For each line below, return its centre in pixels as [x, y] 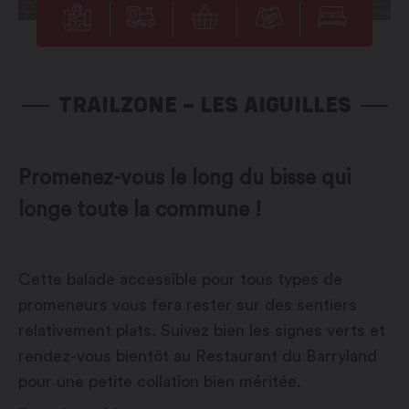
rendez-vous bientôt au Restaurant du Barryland [198, 357]
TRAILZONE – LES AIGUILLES [204, 105]
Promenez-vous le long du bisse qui [184, 178]
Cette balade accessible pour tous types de [180, 280]
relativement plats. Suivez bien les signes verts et [202, 331]
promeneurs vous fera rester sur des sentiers [188, 305]
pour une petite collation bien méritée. [160, 382]
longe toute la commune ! [140, 210]
